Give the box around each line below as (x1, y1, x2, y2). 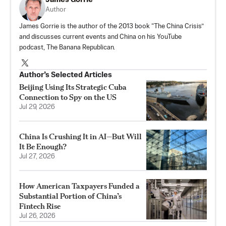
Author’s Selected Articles (19, 71, 112, 79)
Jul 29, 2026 (19, 103, 55, 110)
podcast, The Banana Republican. (19, 44, 115, 51)
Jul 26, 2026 (19, 212, 55, 219)
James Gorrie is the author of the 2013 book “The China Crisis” (19, 23, 204, 30)
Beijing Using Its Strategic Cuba (19, 82, 127, 92)
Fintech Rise (19, 201, 61, 211)
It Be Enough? (19, 141, 67, 151)
